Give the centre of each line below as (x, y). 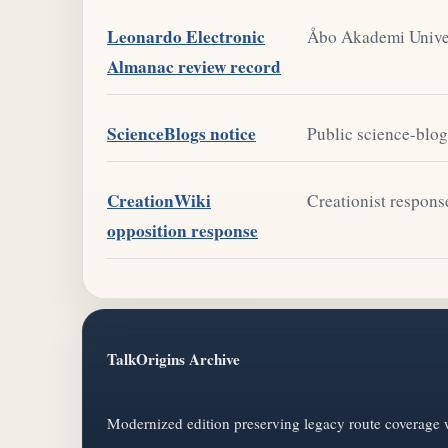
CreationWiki (159, 200)
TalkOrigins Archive (173, 359)
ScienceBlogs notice (181, 133)
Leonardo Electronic (186, 36)
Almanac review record (194, 66)
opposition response (182, 230)
